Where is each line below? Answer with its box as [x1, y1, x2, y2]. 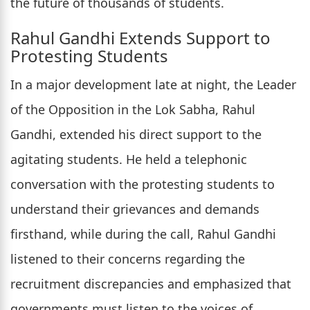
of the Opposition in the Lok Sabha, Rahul [10, 101, 255, 118]
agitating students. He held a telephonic [10, 151, 247, 168]
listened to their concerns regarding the [10, 250, 245, 268]
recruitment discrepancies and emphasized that [10, 275, 291, 293]
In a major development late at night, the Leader [10, 76, 296, 93]
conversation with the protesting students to [10, 176, 275, 193]
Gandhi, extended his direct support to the [10, 126, 262, 143]
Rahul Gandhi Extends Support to [10, 26, 271, 50]
